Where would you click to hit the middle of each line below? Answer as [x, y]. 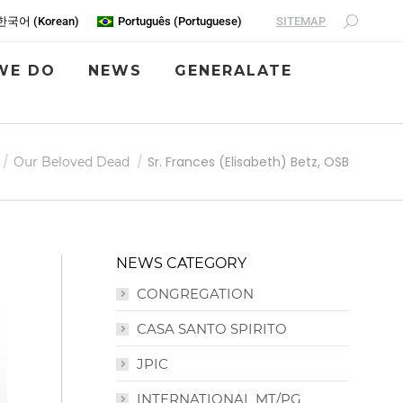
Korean [56, 22]
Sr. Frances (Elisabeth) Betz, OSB [248, 162]
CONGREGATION [195, 294]
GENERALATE [233, 71]
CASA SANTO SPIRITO [212, 329]
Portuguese [208, 22]
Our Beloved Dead [72, 162]
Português [144, 22]
